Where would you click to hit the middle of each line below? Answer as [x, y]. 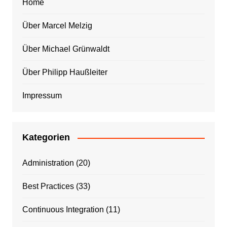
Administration [48, 163]
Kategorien [46, 138]
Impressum [42, 96]
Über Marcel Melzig [57, 26]
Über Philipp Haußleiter [65, 72]
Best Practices [48, 186]
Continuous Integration [63, 210]
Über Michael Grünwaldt [66, 49]
